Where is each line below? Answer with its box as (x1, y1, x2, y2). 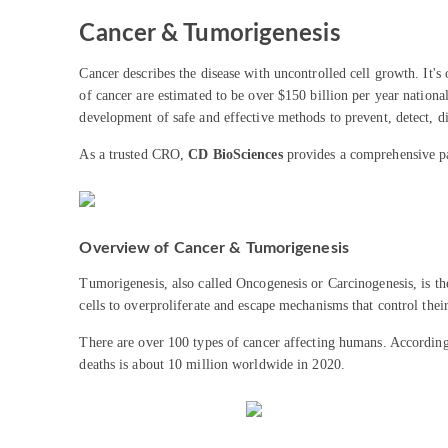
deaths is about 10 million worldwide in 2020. (79, 357, 345, 373)
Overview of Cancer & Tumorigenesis (79, 240, 349, 257)
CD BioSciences (188, 147, 283, 163)
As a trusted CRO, (79, 147, 189, 163)
